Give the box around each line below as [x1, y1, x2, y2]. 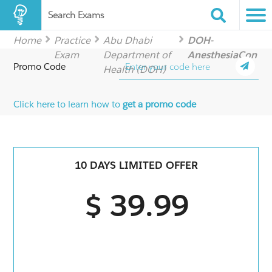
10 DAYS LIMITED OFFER [74, 158, 198, 172]
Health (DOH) [103, 63, 166, 76]
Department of [103, 49, 171, 61]
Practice [54, 34, 91, 47]
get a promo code [123, 98, 197, 110]
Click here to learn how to [13, 98, 123, 110]
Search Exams [48, 9, 104, 21]
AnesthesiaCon [187, 49, 257, 61]
